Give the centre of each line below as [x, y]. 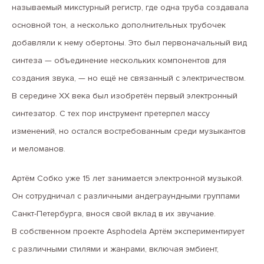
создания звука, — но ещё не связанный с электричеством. [129, 78]
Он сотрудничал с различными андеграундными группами [126, 196]
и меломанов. [39, 148]
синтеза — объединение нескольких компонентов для [119, 60]
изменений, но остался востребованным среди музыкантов [129, 131]
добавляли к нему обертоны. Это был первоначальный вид [129, 42]
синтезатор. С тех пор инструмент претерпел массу [111, 113]
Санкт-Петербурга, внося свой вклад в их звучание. [114, 213]
